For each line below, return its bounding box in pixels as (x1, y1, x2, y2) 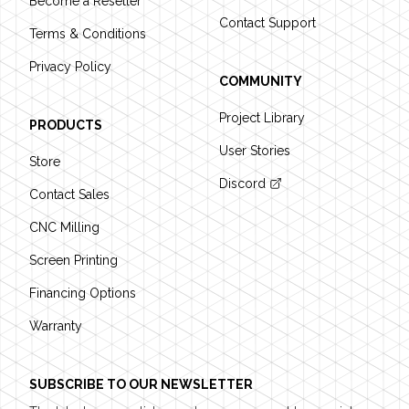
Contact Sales (29, 187, 110, 202)
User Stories (219, 143, 290, 158)
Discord (219, 176, 266, 191)
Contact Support (219, 16, 316, 30)
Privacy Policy (29, 59, 111, 74)
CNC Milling (29, 220, 100, 235)
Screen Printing (29, 253, 118, 267)
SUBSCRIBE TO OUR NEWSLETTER (29, 377, 253, 392)
